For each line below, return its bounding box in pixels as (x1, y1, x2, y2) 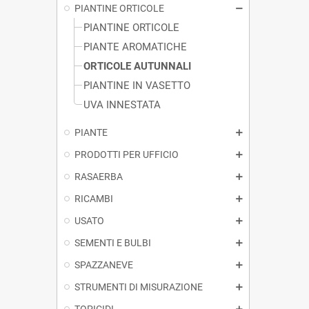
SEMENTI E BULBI (74, 237, 151, 248)
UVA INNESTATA (83, 98, 161, 111)
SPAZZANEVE (74, 259, 133, 270)
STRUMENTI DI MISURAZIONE (74, 281, 203, 292)
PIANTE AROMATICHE (83, 40, 187, 53)
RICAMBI (74, 192, 113, 204)
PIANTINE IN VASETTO (83, 79, 190, 92)
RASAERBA (74, 170, 123, 182)
